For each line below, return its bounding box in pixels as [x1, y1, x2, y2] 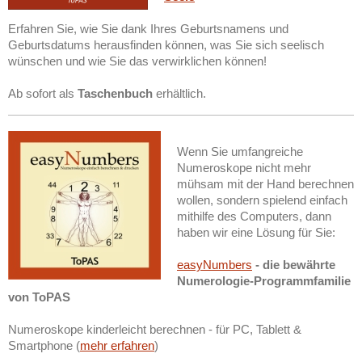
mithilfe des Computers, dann [177, 208, 331, 223]
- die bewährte [252, 257, 335, 271]
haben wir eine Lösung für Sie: [177, 225, 335, 239]
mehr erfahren [80, 338, 154, 352]
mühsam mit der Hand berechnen [177, 176, 354, 191]
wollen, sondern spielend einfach [177, 192, 347, 207]
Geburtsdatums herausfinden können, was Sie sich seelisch [8, 37, 324, 52]
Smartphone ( [8, 338, 80, 352]
